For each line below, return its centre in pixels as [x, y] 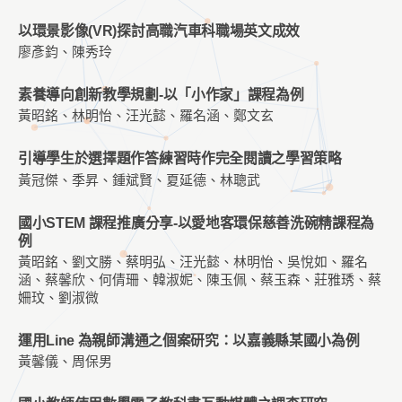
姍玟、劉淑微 [58, 297]
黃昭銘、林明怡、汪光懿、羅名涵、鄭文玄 [146, 116]
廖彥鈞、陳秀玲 [65, 52]
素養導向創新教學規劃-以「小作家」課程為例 [161, 95]
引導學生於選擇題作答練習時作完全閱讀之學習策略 [180, 159]
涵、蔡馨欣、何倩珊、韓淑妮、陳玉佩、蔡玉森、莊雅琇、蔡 [200, 280]
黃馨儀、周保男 [65, 361]
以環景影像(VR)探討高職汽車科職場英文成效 [159, 31]
